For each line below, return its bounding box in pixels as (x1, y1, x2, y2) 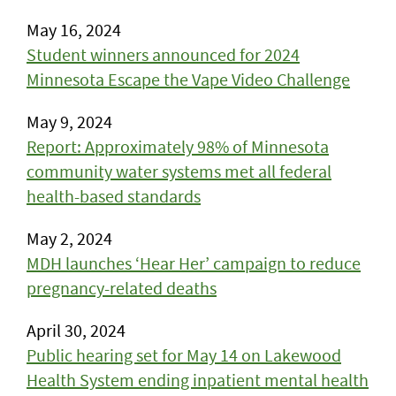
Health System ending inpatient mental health (27, 369, 369, 391)
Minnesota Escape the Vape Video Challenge (27, 68, 350, 90)
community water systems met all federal (27, 160, 331, 182)
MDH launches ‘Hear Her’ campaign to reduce (27, 252, 361, 274)
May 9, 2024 (27, 110, 112, 133)
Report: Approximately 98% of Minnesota (27, 135, 329, 157)
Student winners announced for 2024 (27, 43, 300, 65)
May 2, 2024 (27, 227, 112, 249)
